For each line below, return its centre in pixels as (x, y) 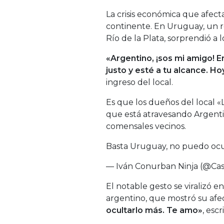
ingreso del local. (139, 82)
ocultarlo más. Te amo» (154, 210)
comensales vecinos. (146, 126)
